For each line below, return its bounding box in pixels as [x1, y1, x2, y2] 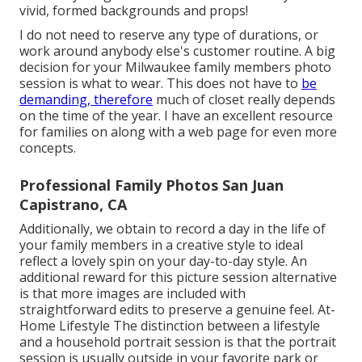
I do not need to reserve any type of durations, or [19, 25, 318, 44]
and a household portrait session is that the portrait [19, 332, 336, 351]
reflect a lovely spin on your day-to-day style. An [19, 251, 307, 270]
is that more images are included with [19, 284, 246, 302]
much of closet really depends [153, 90, 335, 108]
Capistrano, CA [19, 194, 127, 214]
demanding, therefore [19, 90, 153, 108]
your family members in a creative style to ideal [19, 235, 303, 254]
